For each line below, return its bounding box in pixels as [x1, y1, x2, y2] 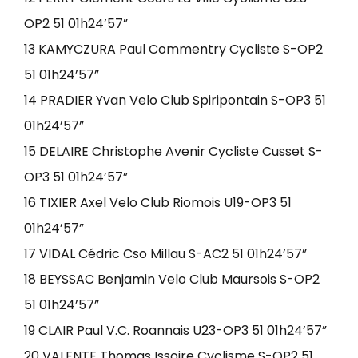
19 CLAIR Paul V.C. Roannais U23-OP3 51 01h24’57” [24, 321, 327, 340]
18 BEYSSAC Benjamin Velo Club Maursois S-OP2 [24, 270, 320, 288]
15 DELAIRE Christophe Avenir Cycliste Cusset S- [24, 142, 323, 161]
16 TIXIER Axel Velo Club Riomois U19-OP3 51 [24, 193, 292, 212]
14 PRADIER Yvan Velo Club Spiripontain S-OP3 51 [24, 91, 326, 109]
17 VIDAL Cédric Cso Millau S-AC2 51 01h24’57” [24, 245, 307, 263]
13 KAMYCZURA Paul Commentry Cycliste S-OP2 [24, 40, 323, 58]
